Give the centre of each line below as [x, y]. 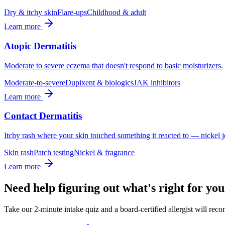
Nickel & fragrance [104, 153]
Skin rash [19, 153]
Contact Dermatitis [43, 116]
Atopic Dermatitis [40, 46]
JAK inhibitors [157, 82]
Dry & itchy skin [31, 13]
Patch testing [54, 153]
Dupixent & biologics [99, 82]
